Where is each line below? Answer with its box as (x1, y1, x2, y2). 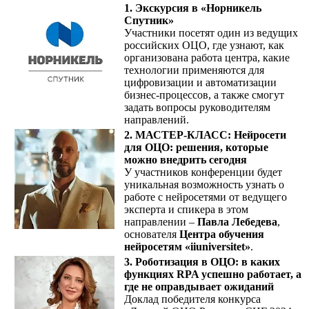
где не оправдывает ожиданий (124, 280, 274, 292)
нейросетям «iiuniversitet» (124, 240, 250, 252)
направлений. (124, 113, 189, 126)
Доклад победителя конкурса (124, 292, 261, 305)
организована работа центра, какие (124, 51, 290, 63)
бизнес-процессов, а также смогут (124, 88, 284, 101)
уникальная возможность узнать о (124, 178, 284, 190)
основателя (124, 228, 179, 240)
